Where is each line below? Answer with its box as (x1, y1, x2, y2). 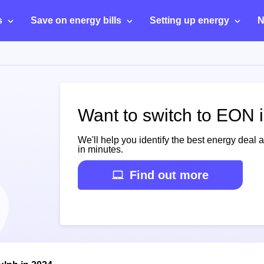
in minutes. (78, 144, 123, 154)
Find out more (130, 169, 209, 181)
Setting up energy (150, 15, 229, 25)
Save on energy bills (31, 15, 121, 25)
